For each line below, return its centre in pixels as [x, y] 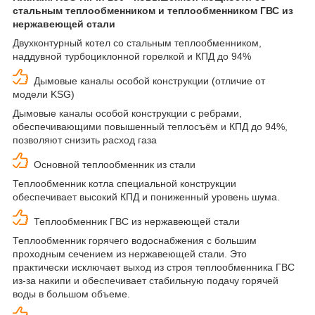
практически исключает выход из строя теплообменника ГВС [154, 267]
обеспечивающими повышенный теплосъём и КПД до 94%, [150, 126]
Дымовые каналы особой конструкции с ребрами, [127, 113]
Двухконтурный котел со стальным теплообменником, [137, 43]
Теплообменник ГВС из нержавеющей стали [134, 221]
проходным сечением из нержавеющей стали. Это [130, 253]
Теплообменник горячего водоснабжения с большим [135, 240]
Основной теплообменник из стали [112, 164]
